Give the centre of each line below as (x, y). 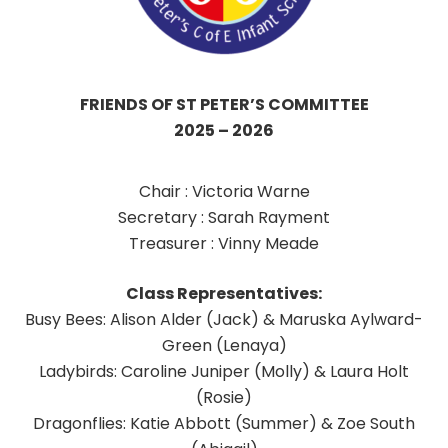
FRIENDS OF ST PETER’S (173, 104)
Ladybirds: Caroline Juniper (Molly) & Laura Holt (224, 371)
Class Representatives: (224, 293)
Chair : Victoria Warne (224, 191)
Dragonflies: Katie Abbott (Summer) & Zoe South (224, 423)
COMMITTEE (318, 104)
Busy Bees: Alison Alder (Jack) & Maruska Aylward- (224, 319)
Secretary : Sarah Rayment (224, 217)
